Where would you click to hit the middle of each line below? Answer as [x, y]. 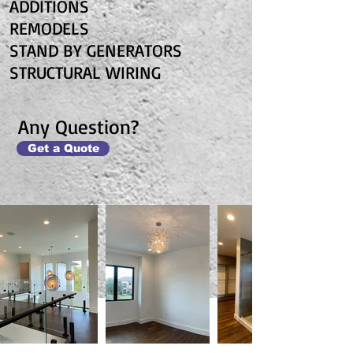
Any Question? [78, 126]
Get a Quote [63, 148]
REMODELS [49, 28]
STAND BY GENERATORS [96, 50]
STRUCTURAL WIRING [85, 72]
